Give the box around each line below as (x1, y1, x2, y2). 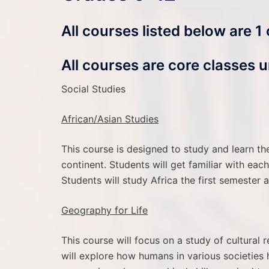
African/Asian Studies (61, 112, 159, 125)
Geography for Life (61, 204, 148, 216)
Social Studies (61, 82, 125, 95)
